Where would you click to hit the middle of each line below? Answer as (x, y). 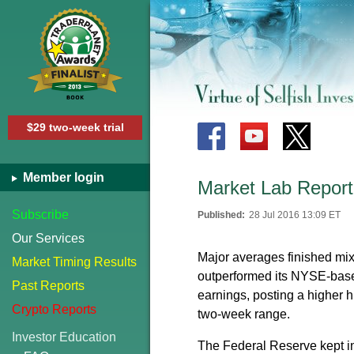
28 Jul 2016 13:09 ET (295, 215)
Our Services (48, 238)
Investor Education (64, 337)
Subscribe (40, 215)
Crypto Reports (54, 309)
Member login (62, 177)
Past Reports (48, 286)
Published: (221, 215)
